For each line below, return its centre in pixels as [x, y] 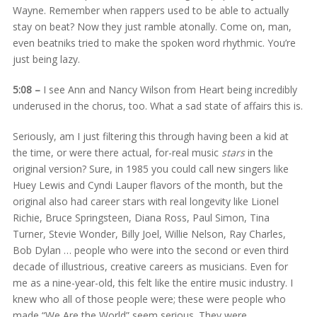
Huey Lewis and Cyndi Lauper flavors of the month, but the [148, 185]
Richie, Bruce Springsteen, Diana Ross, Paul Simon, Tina [141, 217]
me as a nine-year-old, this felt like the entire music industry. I [152, 282]
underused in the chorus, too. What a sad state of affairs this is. [157, 105]
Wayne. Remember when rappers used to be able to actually [150, 10]
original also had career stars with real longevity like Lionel [145, 201]
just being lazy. [46, 59]
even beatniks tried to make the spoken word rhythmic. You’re [154, 42]
